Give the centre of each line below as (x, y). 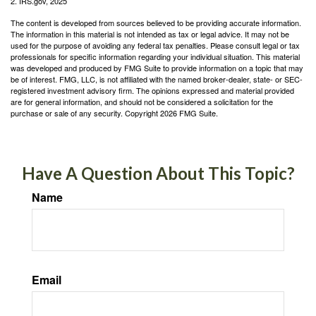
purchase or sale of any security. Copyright (85, 113)
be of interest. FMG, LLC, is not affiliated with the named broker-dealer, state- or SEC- (157, 79)
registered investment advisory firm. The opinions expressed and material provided (152, 90)
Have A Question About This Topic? (158, 173)
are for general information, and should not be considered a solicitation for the (142, 102)
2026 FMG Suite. (189, 113)
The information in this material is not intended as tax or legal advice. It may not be (150, 34)
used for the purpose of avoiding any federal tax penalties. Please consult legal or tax (155, 45)
